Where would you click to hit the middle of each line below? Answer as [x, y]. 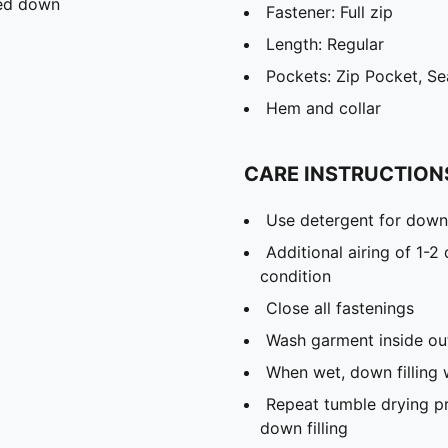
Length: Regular [325, 43]
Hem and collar [323, 107]
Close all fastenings [340, 307]
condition [295, 275]
